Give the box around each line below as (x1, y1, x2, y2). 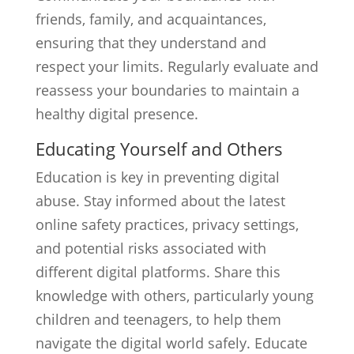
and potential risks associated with (35, 239, 266, 258)
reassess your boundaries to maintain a (35, 81, 299, 100)
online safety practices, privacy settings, (35, 215, 299, 234)
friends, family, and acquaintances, (35, 9, 266, 28)
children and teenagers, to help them (35, 310, 281, 329)
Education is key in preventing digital (35, 168, 280, 186)
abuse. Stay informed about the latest (35, 191, 285, 210)
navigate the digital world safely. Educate (35, 333, 307, 352)
